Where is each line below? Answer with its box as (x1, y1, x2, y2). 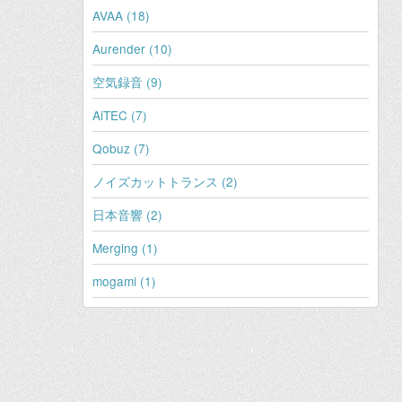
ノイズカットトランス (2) (92, 172, 238, 191)
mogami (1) (92, 272, 156, 291)
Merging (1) (92, 239, 158, 258)
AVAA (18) (92, 6, 150, 25)
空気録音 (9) (92, 73, 162, 92)
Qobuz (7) (92, 139, 150, 158)
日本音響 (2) (92, 205, 162, 224)
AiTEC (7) (92, 106, 147, 125)
